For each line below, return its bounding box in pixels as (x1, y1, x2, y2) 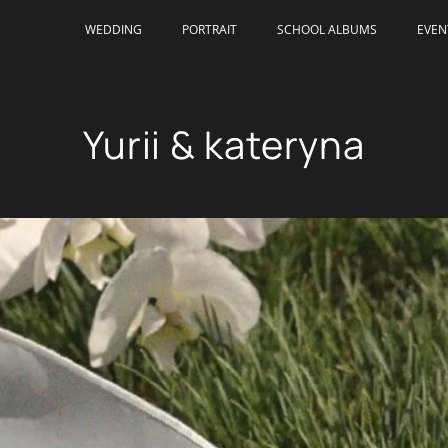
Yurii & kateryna (83, 118, 365, 170)
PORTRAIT (182, 21, 237, 38)
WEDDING (85, 21, 142, 38)
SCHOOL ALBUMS (277, 21, 377, 38)
